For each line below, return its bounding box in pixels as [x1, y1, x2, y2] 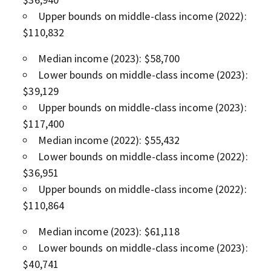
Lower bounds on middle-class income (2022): [38, 149, 248, 163]
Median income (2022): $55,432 [38, 132, 180, 147]
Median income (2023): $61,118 [38, 224, 180, 238]
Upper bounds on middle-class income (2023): [38, 100, 247, 114]
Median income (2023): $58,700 [38, 51, 180, 65]
